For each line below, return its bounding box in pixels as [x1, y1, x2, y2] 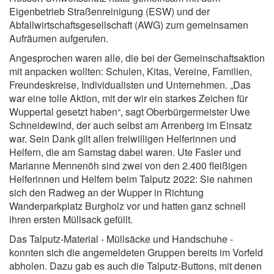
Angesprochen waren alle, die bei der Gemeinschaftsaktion [9, 51, 265, 65]
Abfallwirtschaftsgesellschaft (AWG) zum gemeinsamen [9, 18, 248, 32]
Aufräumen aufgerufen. [9, 31, 108, 46]
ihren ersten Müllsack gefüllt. [9, 212, 133, 227]
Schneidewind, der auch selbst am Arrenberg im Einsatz [9, 118, 252, 133]
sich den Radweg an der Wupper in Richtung [9, 185, 204, 200]
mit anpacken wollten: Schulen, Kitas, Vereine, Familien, [9, 64, 252, 79]
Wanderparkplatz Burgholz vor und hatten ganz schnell [9, 199, 246, 213]
